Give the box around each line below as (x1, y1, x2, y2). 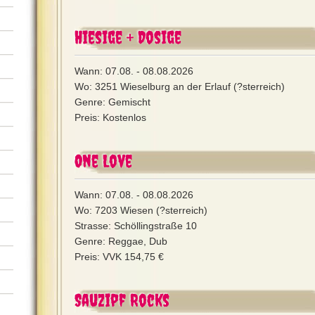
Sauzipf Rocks (75, 290, 169, 310)
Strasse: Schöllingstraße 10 (75, 220, 197, 231)
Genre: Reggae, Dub (75, 236, 167, 247)
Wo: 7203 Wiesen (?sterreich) (75, 205, 207, 216)
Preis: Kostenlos (75, 112, 146, 123)
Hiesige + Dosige (75, 27, 181, 47)
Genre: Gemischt (75, 96, 150, 108)
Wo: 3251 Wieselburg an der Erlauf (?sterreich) (75, 81, 285, 92)
